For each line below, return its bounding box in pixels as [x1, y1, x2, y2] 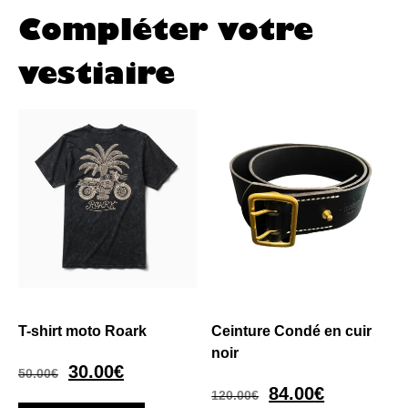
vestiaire [18, 54, 175, 91]
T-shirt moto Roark [18, 322, 147, 339]
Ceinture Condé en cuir [211, 322, 372, 339]
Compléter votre [18, 10, 313, 47]
